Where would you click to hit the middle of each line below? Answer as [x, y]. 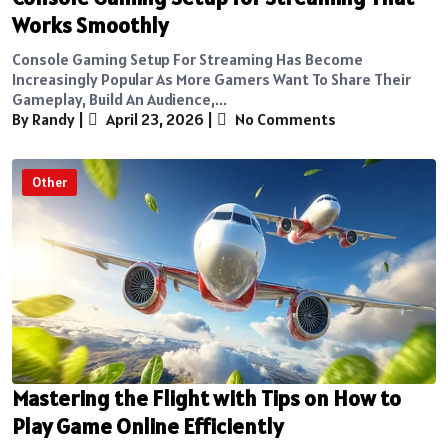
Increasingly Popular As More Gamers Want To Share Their [211, 78]
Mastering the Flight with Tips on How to [206, 397]
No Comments [284, 118]
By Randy [43, 118]
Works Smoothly [90, 24]
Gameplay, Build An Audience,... [119, 98]
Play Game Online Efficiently [147, 425]
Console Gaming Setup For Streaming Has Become [187, 58]
